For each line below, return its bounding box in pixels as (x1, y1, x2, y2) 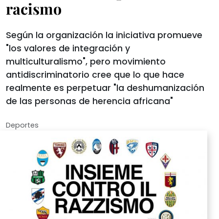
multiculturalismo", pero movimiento (6, 56, 166, 67)
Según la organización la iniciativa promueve (6, 29, 202, 41)
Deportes (6, 120, 39, 130)
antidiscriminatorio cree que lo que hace (6, 69, 184, 81)
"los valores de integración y (6, 43, 130, 54)
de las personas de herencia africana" (6, 95, 173, 107)
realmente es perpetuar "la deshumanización (6, 82, 204, 94)
